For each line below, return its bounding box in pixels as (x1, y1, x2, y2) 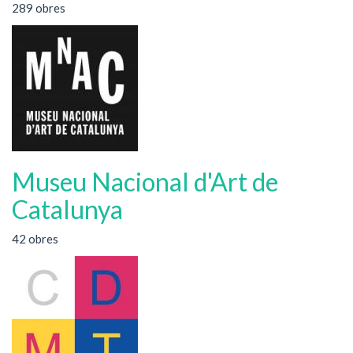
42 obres (12, 232, 58, 246)
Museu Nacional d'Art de (12, 165, 278, 197)
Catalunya (12, 193, 123, 225)
